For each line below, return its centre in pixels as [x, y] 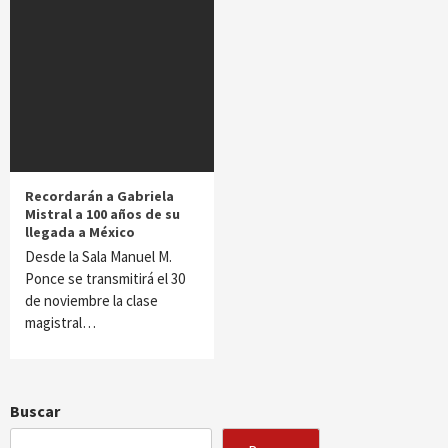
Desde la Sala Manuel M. [98, 256]
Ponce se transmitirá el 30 [105, 278]
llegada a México [80, 232]
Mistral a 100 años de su [102, 214]
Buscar [35, 411]
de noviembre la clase [91, 300]
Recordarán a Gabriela [99, 196]
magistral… [60, 322]
